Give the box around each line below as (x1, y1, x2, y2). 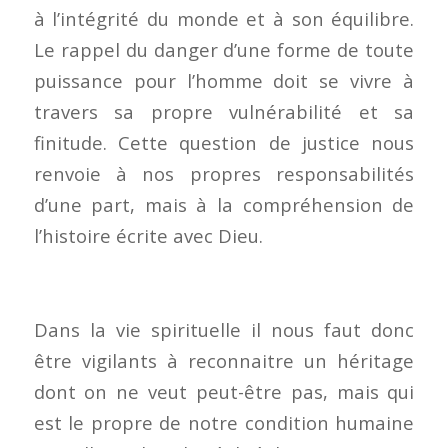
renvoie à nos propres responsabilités (33, 161, 415, 187)
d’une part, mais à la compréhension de (33, 192, 415, 218)
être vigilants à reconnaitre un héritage (33, 347, 415, 373)
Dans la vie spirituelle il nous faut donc (33, 316, 415, 342)
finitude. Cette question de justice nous (33, 130, 415, 156)
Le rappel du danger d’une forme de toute (33, 37, 415, 63)
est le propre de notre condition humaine (33, 409, 415, 435)
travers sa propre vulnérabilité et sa (33, 99, 415, 125)
